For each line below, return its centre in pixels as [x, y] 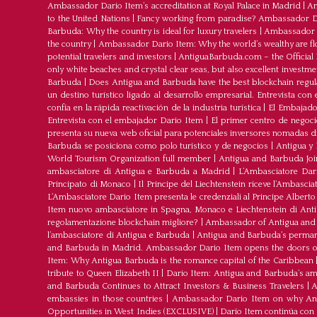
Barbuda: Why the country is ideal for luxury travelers [152, 32]
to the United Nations [89, 19]
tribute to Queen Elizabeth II [104, 274]
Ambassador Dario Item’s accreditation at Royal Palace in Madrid [174, 6]
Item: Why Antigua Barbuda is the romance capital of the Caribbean [180, 261]
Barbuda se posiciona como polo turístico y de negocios [158, 146]
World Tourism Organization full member [129, 159]
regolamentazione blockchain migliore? [123, 223]
